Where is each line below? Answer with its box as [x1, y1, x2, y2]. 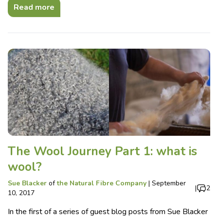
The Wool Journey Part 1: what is [8, 143, 197, 160]
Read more [14, 1, 54, 13]
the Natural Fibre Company [57, 179, 146, 188]
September [152, 179, 186, 188]
